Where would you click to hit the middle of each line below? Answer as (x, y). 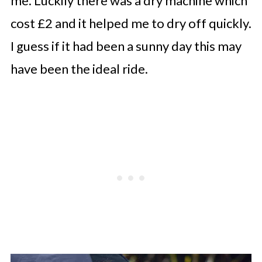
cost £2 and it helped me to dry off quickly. (131, 23)
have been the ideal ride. (79, 68)
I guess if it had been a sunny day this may (126, 46)
